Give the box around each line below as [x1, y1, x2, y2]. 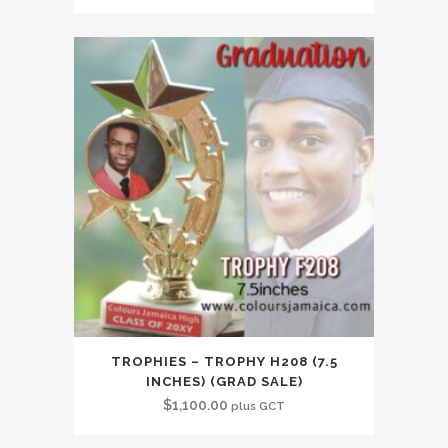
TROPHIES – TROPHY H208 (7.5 [110, 354, 338, 369]
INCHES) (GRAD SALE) [145, 374, 303, 389]
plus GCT [231, 399, 285, 413]
